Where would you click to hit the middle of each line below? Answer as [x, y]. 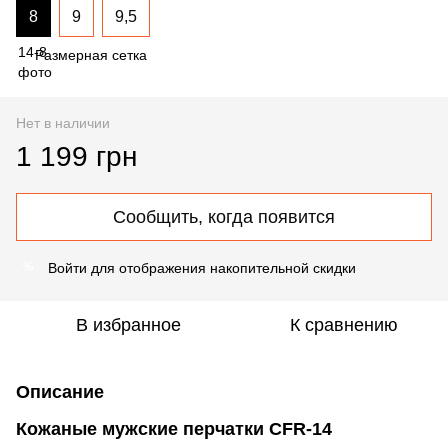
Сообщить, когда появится [224, 216]
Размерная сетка [91, 54]
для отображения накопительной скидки [221, 267]
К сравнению [344, 324]
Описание [60, 391]
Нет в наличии [63, 122]
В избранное [128, 324]
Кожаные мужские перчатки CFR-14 [174, 428]
